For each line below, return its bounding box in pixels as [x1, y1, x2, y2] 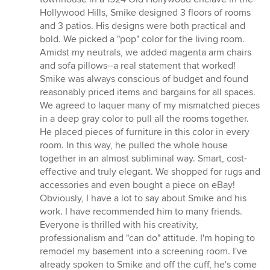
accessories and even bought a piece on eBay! [40, 179, 235, 192]
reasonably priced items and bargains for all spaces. [40, 86, 256, 99]
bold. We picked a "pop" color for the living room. [40, 33, 245, 46]
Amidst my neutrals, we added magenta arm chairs [40, 46, 251, 59]
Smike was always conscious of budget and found [40, 73, 248, 86]
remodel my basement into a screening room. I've [40, 245, 247, 258]
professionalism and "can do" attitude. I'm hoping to [40, 232, 255, 245]
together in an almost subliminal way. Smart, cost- [40, 152, 247, 165]
